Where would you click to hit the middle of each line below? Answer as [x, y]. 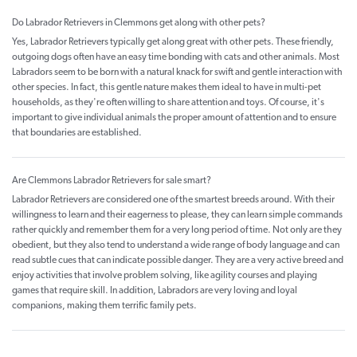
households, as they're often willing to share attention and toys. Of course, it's [168, 103]
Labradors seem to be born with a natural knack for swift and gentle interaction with [177, 73]
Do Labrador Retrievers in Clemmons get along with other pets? [139, 24]
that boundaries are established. [77, 133]
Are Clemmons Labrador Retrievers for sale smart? [112, 181]
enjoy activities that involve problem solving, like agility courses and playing [165, 276]
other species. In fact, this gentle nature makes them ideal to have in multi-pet [167, 88]
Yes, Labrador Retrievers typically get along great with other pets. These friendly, [173, 43]
